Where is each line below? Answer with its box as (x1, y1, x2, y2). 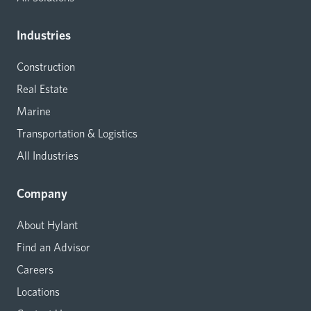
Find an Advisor (17, 241, 90, 254)
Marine (17, 105, 51, 118)
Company (17, 186, 67, 201)
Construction (17, 60, 75, 74)
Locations (17, 285, 60, 299)
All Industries (17, 149, 78, 162)
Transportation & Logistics (17, 127, 137, 140)
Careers (17, 263, 53, 276)
